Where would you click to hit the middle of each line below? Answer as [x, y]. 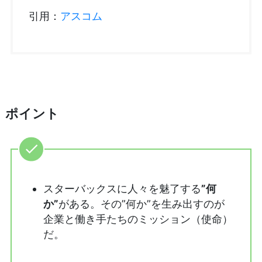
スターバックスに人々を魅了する [122, 188]
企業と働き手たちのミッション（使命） [138, 219]
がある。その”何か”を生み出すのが [141, 204]
